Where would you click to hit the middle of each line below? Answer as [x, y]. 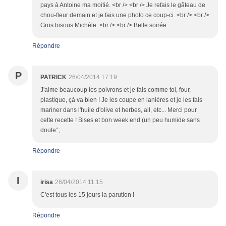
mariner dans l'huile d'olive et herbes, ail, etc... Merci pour [119, 110]
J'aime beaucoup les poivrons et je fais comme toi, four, [116, 90]
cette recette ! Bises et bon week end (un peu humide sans [120, 120]
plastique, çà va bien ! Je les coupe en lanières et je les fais [121, 100]
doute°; [50, 130]
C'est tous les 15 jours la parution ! [87, 195]
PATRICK [53, 77]
